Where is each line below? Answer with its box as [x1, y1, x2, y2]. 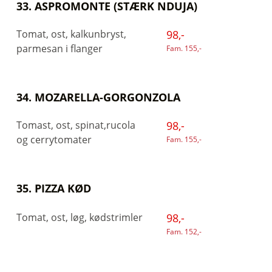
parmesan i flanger [16, 42, 103, 55]
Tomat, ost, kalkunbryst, [16, 27, 126, 41]
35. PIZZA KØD [16, 181, 91, 195]
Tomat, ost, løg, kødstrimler [16, 210, 143, 224]
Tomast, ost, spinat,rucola [16, 118, 135, 132]
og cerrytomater [16, 133, 92, 146]
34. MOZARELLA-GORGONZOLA [16, 90, 180, 104]
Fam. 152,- [166, 226, 202, 237]
